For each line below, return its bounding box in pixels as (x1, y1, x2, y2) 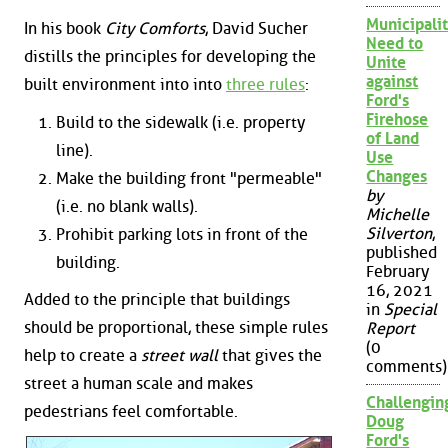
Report (366, 319, 416, 339)
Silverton (366, 224, 433, 244)
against (366, 72, 419, 92)
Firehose (366, 110, 429, 130)
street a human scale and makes (24, 374, 253, 394)
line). (56, 140, 93, 160)
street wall (141, 346, 218, 366)
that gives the (218, 346, 322, 366)
